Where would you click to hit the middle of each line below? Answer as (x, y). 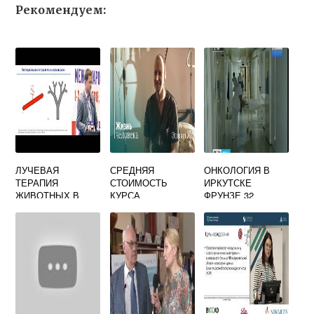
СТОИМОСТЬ (138, 182)
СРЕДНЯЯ (132, 170)
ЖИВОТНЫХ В (48, 195)
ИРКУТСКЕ (228, 182)
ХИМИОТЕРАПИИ (148, 207)
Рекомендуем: (61, 9)
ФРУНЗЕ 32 (229, 195)
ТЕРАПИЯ (37, 182)
